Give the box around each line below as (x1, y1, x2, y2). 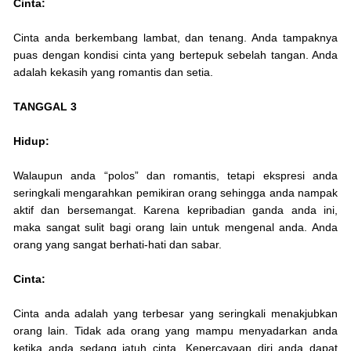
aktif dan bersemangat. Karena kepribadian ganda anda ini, (13, 204, 338, 217)
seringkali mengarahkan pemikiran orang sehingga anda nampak (13, 186, 338, 200)
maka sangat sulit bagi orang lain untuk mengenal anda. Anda (13, 221, 338, 234)
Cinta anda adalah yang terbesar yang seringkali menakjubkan (13, 307, 338, 320)
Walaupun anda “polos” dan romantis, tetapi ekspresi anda (13, 169, 338, 183)
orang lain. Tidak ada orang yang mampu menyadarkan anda (13, 324, 338, 338)
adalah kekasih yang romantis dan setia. (13, 66, 213, 79)
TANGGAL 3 (13, 100, 77, 114)
